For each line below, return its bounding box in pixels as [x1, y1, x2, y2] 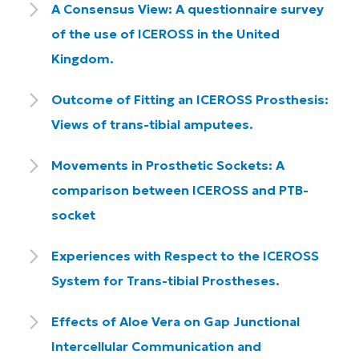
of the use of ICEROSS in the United [51, 26, 280, 42]
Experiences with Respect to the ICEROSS [51, 248, 319, 264]
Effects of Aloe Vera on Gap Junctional [51, 313, 300, 329]
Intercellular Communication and [51, 338, 261, 354]
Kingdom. [51, 50, 114, 67]
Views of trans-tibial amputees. [51, 116, 253, 132]
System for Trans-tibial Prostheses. [51, 272, 280, 288]
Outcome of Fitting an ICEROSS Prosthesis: [51, 91, 329, 107]
